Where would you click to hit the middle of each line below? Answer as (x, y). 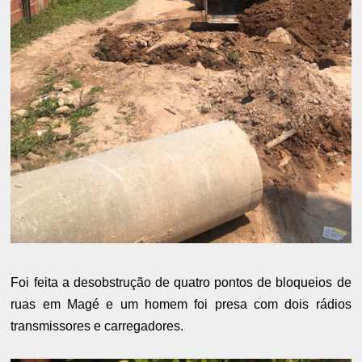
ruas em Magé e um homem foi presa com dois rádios (181, 304)
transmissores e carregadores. (99, 326)
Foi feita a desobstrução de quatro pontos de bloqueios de (181, 282)
